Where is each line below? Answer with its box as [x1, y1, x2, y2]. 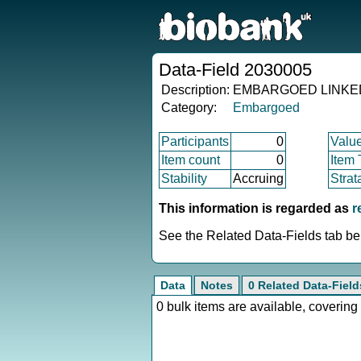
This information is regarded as [159, 201, 352, 215]
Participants [161, 135, 229, 148]
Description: [161, 83, 230, 97]
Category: [161, 101, 217, 114]
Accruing [233, 172, 284, 185]
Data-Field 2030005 [159, 60, 312, 80]
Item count [161, 153, 220, 167]
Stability [161, 172, 207, 185]
